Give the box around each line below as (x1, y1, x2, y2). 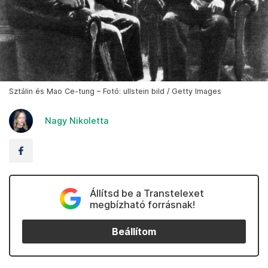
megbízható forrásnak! (89, 199, 195, 211)
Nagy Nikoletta (45, 115, 109, 126)
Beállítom (112, 226, 156, 237)
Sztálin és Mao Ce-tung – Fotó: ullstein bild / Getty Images (9, 87, 221, 96)
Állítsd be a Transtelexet (89, 187, 204, 200)
